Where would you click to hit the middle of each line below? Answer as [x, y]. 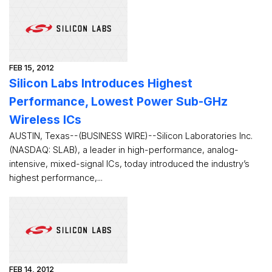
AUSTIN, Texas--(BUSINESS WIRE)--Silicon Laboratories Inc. [131, 136]
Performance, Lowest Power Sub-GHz [118, 101]
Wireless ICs [45, 120]
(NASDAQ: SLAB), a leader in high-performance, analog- [124, 150]
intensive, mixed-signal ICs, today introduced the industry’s [129, 164]
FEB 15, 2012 [32, 68]
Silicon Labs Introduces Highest [101, 83]
